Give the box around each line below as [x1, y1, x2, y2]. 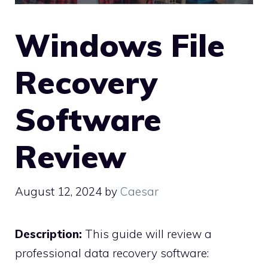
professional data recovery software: [15, 245, 209, 260]
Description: [15, 226, 85, 241]
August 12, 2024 [15, 184, 102, 199]
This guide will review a [85, 226, 212, 241]
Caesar [120, 184, 159, 199]
